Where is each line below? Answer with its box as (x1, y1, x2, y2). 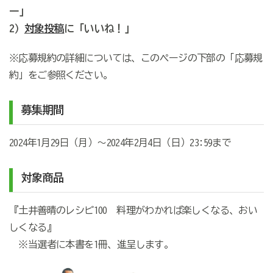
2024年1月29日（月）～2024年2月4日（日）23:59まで (9, 138, 232, 148)
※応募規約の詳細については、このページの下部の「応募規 (9, 53, 263, 63)
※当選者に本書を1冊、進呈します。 (9, 239, 174, 250)
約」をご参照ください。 (9, 70, 113, 80)
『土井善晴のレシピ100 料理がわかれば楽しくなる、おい (9, 205, 258, 216)
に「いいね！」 (64, 23, 135, 34)
